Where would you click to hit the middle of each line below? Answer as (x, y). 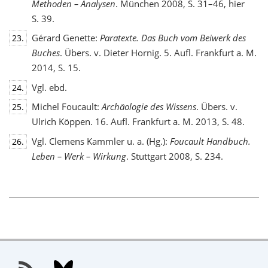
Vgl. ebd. (49, 87)
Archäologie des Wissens (149, 107)
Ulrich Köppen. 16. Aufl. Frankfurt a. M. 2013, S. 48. (138, 122)
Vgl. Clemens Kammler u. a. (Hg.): (100, 141)
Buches (45, 53)
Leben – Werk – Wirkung (79, 156)
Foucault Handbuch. (210, 141)
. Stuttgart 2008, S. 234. (174, 156)
